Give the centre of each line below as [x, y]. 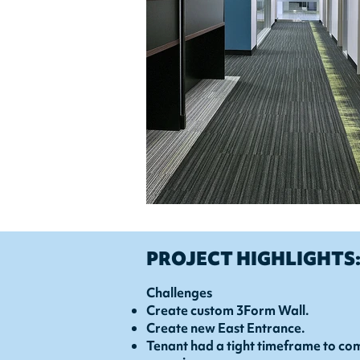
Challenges [179, 292]
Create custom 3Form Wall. [228, 310]
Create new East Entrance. [226, 328]
